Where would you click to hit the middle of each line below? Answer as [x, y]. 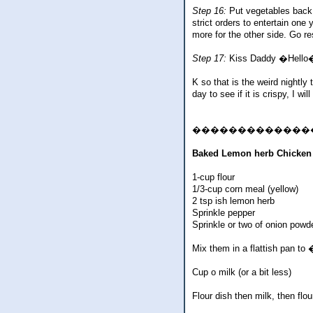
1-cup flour [213, 177]
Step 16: [209, 11]
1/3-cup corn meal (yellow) [245, 189]
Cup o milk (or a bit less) [242, 272]
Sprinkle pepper [224, 213]
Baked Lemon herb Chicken [252, 154]
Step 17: [209, 59]
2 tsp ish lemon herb [233, 201]
